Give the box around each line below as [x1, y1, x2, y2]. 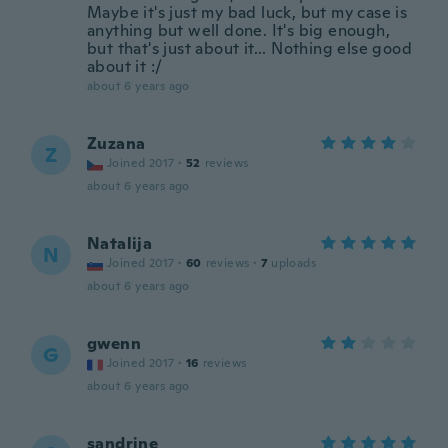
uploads [271, 255, 317, 271]
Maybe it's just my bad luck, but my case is [87, 2, 408, 23]
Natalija [87, 233, 153, 254]
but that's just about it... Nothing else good [87, 38, 412, 59]
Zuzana [87, 133, 146, 154]
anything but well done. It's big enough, [87, 20, 390, 41]
